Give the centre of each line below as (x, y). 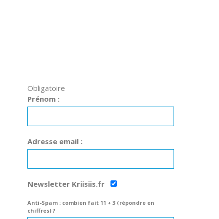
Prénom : (44, 99)
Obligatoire (46, 88)
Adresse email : (55, 142)
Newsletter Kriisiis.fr (67, 184)
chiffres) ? (41, 211)
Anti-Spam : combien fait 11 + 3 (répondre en (91, 203)
